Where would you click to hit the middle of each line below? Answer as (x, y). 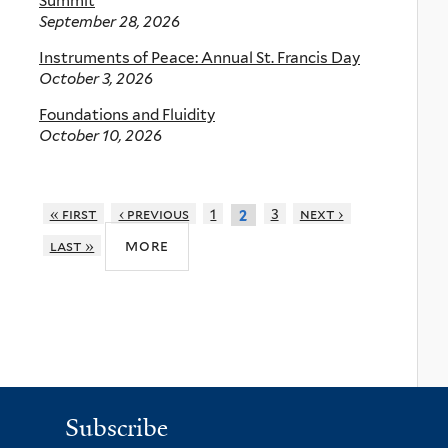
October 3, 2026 (96, 79)
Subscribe (116, 429)
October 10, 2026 (100, 136)
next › (321, 214)
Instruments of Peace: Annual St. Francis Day (199, 58)
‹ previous (154, 214)
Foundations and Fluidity (127, 115)
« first (73, 214)
